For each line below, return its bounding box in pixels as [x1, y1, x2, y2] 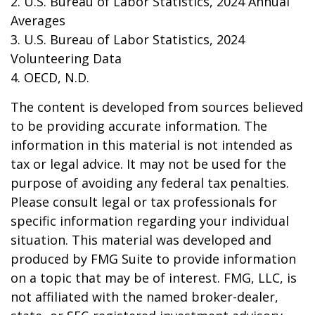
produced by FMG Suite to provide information [11, 250, 296, 268]
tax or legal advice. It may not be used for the [11, 155, 286, 173]
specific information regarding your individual [11, 212, 289, 230]
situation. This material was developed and [11, 231, 271, 249]
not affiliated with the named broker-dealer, [11, 288, 278, 306]
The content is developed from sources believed [11, 98, 303, 116]
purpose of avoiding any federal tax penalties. [11, 174, 289, 192]
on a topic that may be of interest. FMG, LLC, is [11, 269, 297, 287]
